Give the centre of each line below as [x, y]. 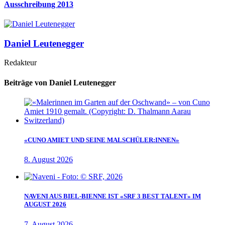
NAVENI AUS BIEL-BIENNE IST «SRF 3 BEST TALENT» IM [113, 196]
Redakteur [20, 63]
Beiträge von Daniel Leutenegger [60, 82]
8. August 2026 [48, 160]
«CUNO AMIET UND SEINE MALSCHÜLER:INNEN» [102, 140]
